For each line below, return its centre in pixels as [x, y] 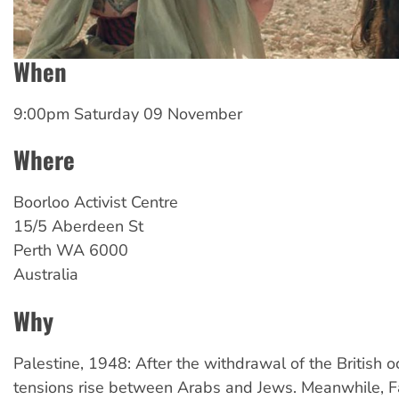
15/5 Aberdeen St [78, 227]
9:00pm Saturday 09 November [128, 114]
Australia [46, 275]
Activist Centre [126, 203]
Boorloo [41, 203]
